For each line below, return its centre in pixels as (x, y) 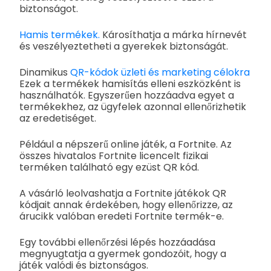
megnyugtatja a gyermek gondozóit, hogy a (123, 254)
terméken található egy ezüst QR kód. (109, 168)
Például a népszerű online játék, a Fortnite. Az (126, 145)
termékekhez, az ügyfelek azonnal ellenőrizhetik (133, 107)
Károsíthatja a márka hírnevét (173, 35)
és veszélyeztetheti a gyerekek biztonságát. (124, 47)
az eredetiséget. (58, 119)
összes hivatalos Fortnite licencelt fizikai (114, 156)
